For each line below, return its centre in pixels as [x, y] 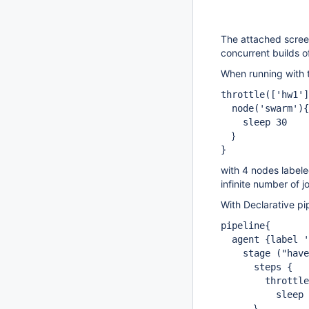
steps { [257, 267]
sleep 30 [254, 122]
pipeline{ [246, 226]
